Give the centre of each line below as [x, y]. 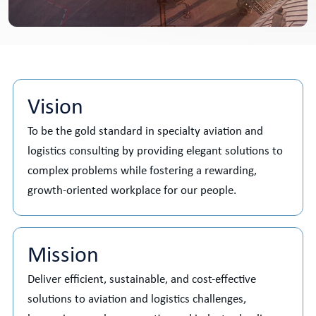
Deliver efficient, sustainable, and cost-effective [142, 280]
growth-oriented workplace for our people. [132, 191]
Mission [63, 256]
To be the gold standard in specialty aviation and [145, 132]
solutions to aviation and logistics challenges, [137, 300]
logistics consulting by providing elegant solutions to [155, 152]
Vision [55, 108]
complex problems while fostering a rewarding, [142, 171]
